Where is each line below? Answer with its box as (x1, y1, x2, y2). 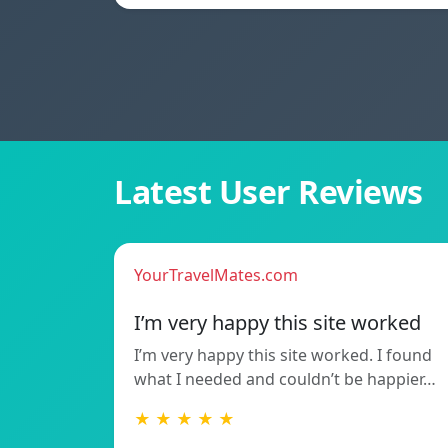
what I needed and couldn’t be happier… (134, 368, 436, 391)
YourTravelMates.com (134, 264, 298, 287)
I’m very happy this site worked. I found (134, 344, 432, 367)
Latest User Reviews (114, 170, 423, 214)
